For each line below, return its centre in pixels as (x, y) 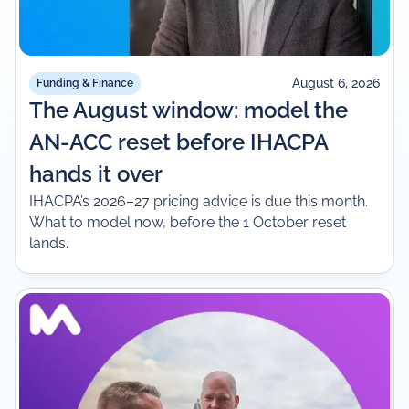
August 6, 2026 (336, 84)
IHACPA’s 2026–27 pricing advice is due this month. (199, 201)
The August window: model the (189, 110)
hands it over (96, 174)
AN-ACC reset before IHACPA (179, 142)
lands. (49, 243)
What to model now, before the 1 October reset (188, 222)
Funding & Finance (85, 83)
